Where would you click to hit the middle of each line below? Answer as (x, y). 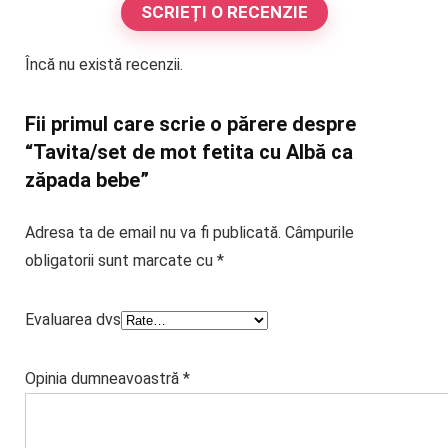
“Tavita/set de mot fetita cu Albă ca (188, 152)
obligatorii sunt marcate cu (120, 261)
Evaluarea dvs (72, 320)
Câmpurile (319, 233)
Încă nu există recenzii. (103, 65)
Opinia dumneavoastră (103, 379)
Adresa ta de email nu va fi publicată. (152, 233)
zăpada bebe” (86, 180)
